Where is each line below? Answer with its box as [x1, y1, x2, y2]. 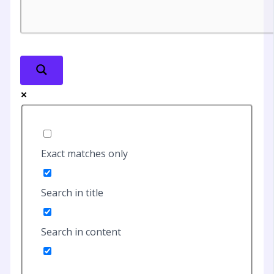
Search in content [40, 224, 121, 239]
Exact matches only [40, 146, 128, 160]
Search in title [40, 185, 103, 199]
